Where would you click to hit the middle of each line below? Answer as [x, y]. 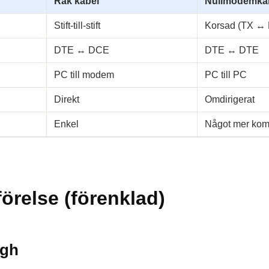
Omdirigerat [230, 99]
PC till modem [84, 75]
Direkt [67, 99]
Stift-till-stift [77, 26]
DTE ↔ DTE [232, 50]
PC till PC [226, 75]
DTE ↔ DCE [82, 50]
